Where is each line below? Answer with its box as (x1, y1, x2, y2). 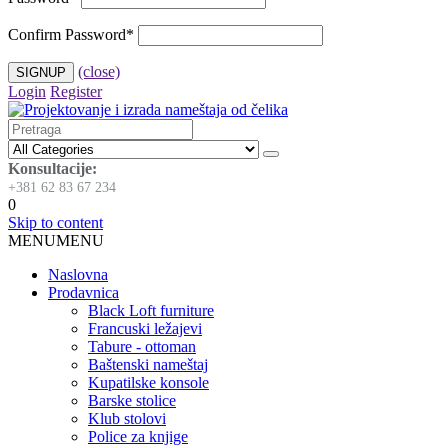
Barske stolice (88, 392, 176, 410)
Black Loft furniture (88, 302, 214, 320)
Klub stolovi (88, 410, 166, 428)
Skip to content (8, 214, 103, 232)
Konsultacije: (8, 160, 97, 178)
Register (50, 83, 102, 101)
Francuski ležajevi (88, 320, 202, 338)
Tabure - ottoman (88, 338, 196, 356)
